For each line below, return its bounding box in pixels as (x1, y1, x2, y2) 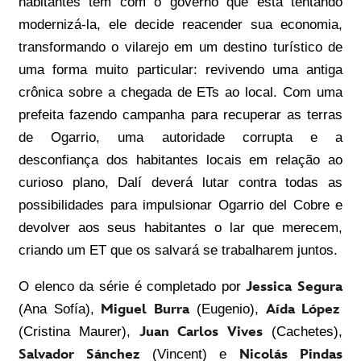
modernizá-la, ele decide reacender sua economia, (19, 16, 342, 32)
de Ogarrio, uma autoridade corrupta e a (19, 129, 342, 145)
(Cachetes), (263, 323, 343, 339)
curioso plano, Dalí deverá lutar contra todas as (19, 174, 342, 190)
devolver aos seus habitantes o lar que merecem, (19, 219, 342, 235)
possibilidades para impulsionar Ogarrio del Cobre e (19, 197, 342, 213)
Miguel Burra (101, 301, 190, 317)
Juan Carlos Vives (139, 323, 263, 340)
